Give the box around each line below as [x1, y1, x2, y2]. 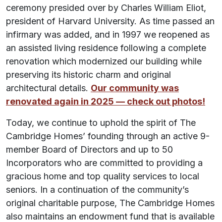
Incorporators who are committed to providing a [6, 157, 203, 168]
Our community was [91, 82, 179, 93]
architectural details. [6, 82, 91, 93]
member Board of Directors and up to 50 [6, 144, 173, 155]
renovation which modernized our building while [6, 55, 202, 66]
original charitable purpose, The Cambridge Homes [6, 197, 215, 208]
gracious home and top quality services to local [6, 170, 199, 181]
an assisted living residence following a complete [6, 42, 206, 53]
